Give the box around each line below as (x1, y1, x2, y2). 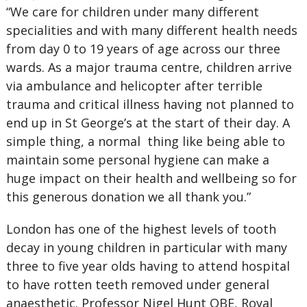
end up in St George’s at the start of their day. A (5, 114, 290, 131)
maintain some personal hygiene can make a (5, 151, 269, 168)
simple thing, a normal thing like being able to (5, 133, 285, 149)
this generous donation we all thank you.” (5, 188, 251, 205)
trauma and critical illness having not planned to (5, 96, 294, 112)
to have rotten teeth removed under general (5, 276, 269, 293)
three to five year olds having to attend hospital (5, 258, 290, 274)
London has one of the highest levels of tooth (5, 221, 276, 237)
